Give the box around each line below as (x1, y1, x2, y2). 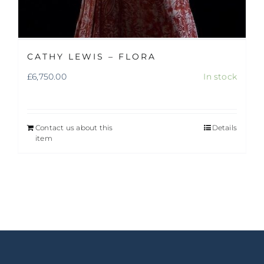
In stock (203, 71, 237, 82)
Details (212, 123, 237, 133)
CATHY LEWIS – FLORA (27, 51, 156, 62)
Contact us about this (35, 123, 113, 133)
